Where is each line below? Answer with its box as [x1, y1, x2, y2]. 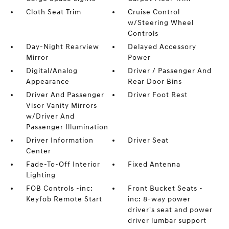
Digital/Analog [26, 66, 78, 75]
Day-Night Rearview [26, 42, 99, 51]
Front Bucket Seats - [128, 184, 203, 193]
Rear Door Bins [128, 77, 182, 86]
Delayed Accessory [128, 42, 197, 51]
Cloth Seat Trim [26, 7, 81, 16]
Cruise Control [128, 7, 180, 16]
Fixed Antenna [128, 159, 181, 169]
